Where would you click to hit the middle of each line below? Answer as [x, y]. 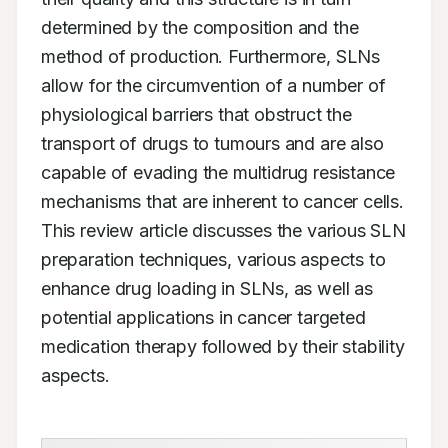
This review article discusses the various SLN [223, 230]
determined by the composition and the [200, 27]
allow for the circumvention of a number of [213, 85]
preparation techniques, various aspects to [213, 259]
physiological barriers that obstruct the [196, 114]
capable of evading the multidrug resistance [218, 172]
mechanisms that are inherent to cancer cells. [222, 201]
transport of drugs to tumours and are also [212, 143]
